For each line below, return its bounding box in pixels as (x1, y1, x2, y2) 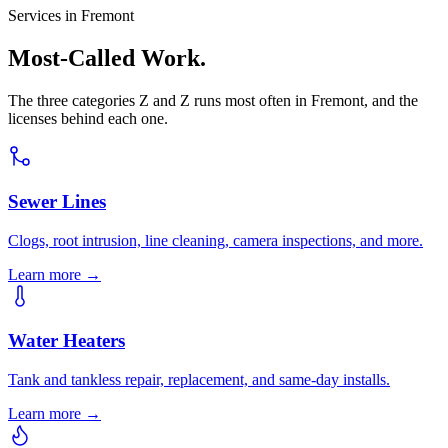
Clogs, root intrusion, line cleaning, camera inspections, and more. (8, 231, 423, 249)
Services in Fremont (8, 7, 134, 25)
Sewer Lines (8, 190, 106, 212)
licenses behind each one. (8, 110, 168, 128)
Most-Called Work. (8, 45, 206, 72)
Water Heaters (8, 330, 125, 352)
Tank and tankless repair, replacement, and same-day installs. (8, 370, 390, 388)
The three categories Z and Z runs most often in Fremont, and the (8, 92, 418, 110)
